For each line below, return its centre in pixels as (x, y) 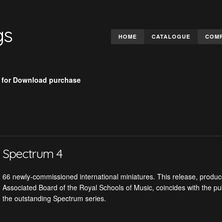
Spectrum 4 (32, 153)
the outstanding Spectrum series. (54, 198)
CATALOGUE (171, 36)
